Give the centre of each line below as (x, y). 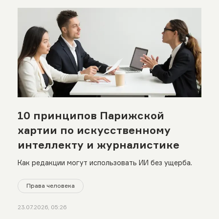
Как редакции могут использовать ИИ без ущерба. (105, 163)
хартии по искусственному (94, 130)
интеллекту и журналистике (98, 144)
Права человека (50, 186)
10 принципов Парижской (91, 115)
